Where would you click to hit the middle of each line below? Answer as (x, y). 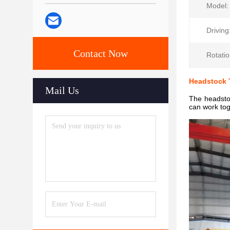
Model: (217, 6)
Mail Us (62, 90)
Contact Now (101, 53)
